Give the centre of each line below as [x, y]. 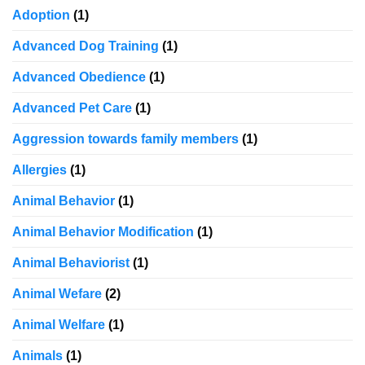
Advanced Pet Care [72, 108]
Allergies [40, 170]
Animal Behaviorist [71, 263]
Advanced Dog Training [86, 46]
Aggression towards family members [125, 139]
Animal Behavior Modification [103, 232]
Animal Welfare [59, 325]
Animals [37, 356]
